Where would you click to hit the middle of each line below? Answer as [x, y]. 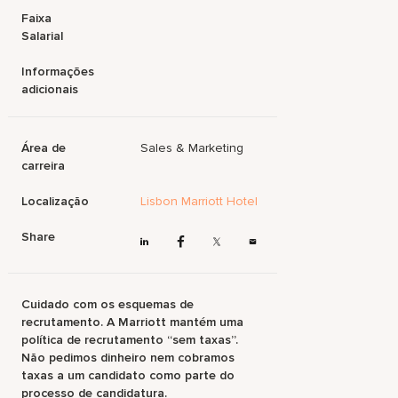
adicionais [50, 89]
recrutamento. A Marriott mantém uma [133, 322]
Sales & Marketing [192, 148]
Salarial [43, 36]
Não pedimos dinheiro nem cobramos [128, 358]
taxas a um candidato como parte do [128, 376]
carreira [44, 166]
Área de [44, 148]
